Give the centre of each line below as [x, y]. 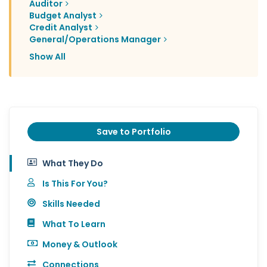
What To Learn [74, 224]
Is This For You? [75, 184]
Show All [47, 57]
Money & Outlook [80, 245]
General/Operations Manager [95, 40]
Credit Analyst [61, 28]
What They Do [73, 164]
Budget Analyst [63, 16]
